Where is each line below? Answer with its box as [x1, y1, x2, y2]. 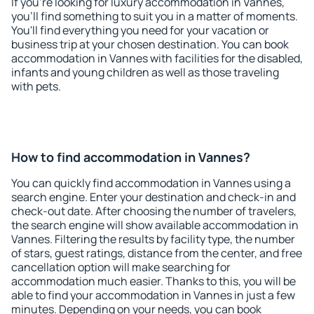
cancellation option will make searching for [11, 259, 231, 275]
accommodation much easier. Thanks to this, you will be [11, 273, 296, 289]
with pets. [11, 78, 61, 94]
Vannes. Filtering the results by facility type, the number [11, 231, 295, 247]
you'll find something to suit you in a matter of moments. [11, 8, 298, 24]
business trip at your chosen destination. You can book [11, 36, 289, 52]
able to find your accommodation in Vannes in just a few [11, 287, 295, 303]
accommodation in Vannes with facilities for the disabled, [11, 50, 303, 66]
